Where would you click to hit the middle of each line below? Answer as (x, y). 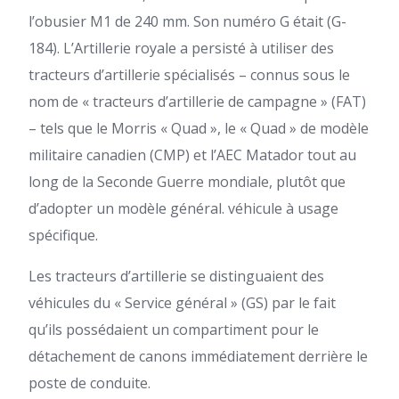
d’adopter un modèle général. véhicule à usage (183, 208)
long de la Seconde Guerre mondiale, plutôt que (187, 182)
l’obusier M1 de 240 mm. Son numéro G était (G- (187, 21)
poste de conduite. (90, 383)
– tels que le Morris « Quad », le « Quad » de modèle (199, 128)
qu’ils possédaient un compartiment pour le (174, 330)
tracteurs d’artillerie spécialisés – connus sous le (189, 75)
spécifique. (63, 235)
